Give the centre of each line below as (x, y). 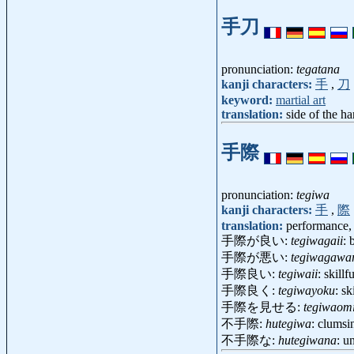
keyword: (249, 100)
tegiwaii (298, 273)
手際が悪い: (256, 257)
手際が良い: (256, 240)
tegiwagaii (317, 240)
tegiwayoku (307, 290)
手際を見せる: (262, 307)
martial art (301, 100)
